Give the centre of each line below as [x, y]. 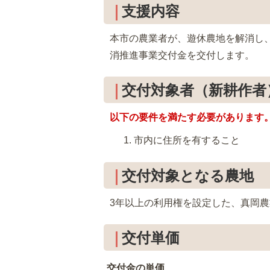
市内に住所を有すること [187, 140]
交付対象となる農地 [188, 175]
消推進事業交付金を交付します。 [182, 55]
